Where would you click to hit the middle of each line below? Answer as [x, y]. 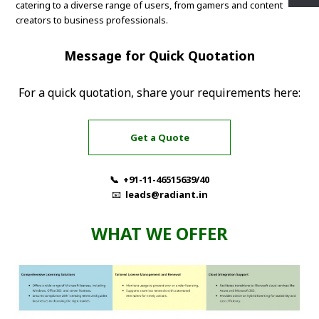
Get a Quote [159, 137]
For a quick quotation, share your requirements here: [159, 93]
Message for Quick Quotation [159, 56]
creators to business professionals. [92, 20]
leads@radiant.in [166, 195]
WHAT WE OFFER [159, 234]
